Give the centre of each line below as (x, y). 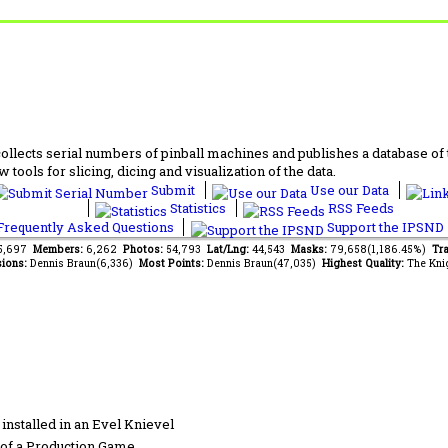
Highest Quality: (364, 262)
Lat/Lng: (229, 248)
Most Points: (172, 262)
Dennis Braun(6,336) (84, 262)
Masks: (310, 248)
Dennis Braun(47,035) (264, 262)
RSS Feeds (359, 207)
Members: (59, 248)
